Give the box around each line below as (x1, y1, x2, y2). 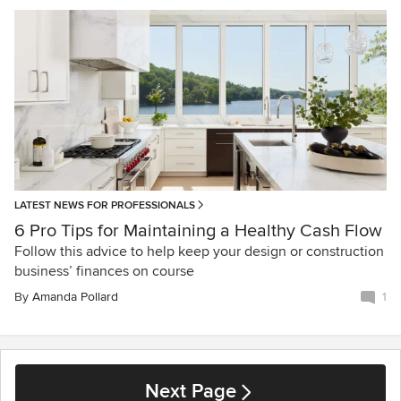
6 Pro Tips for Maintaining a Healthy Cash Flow (14, 219, 382, 242)
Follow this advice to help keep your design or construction (14, 242, 384, 260)
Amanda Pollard (32, 288, 118, 304)
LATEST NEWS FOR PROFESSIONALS (14, 198, 195, 212)
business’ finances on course (14, 261, 194, 280)
